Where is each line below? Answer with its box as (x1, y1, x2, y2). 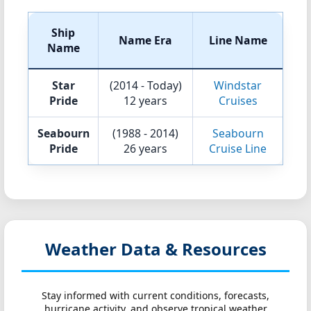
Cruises (218, 93, 258, 108)
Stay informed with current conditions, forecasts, (42, 289, 269, 302)
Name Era (119, 33, 172, 48)
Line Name (208, 33, 267, 48)
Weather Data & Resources (44, 237, 267, 260)
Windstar (214, 78, 262, 93)
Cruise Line (209, 141, 267, 156)
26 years (124, 141, 167, 156)
